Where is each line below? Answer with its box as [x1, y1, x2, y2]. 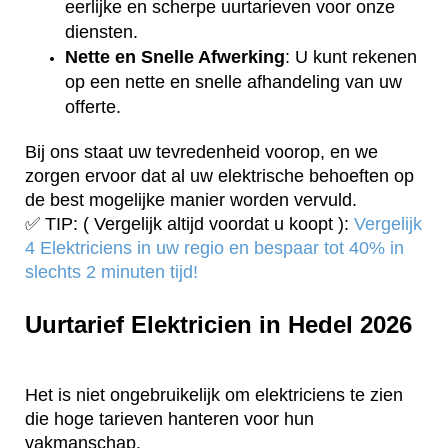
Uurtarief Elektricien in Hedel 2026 [25, 311, 412, 339]
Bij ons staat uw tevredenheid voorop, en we [25, 142, 378, 163]
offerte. [65, 97, 121, 118]
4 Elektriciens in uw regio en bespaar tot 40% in [25, 238, 404, 259]
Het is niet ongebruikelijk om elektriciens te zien [25, 385, 403, 406]
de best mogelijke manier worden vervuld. [25, 190, 357, 211]
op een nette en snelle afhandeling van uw [65, 72, 402, 93]
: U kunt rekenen [285, 47, 417, 68]
